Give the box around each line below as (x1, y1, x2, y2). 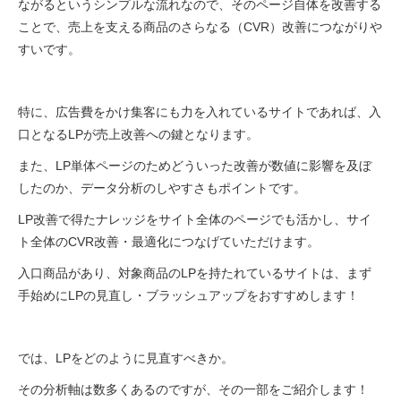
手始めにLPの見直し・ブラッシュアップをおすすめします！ (18, 288, 359, 303)
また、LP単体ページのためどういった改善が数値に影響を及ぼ (18, 158, 371, 173)
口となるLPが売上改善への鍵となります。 (18, 127, 259, 141)
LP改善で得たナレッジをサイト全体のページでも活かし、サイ (18, 212, 371, 226)
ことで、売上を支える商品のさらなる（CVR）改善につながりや (18, 20, 382, 34)
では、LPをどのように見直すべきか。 (18, 351, 234, 365)
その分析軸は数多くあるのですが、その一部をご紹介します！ (18, 382, 369, 397)
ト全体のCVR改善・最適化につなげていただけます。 (18, 235, 320, 249)
